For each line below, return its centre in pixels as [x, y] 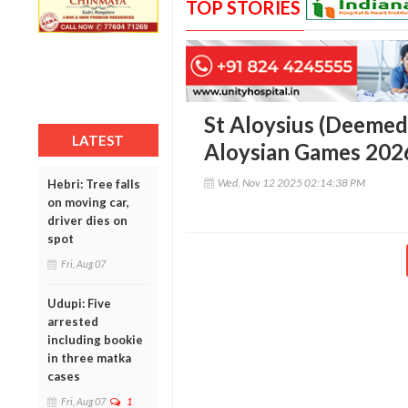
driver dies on [87, 220]
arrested [73, 321]
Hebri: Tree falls [94, 184]
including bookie [95, 339]
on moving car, [88, 202]
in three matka [89, 357]
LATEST [98, 140]
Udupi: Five [79, 303]
